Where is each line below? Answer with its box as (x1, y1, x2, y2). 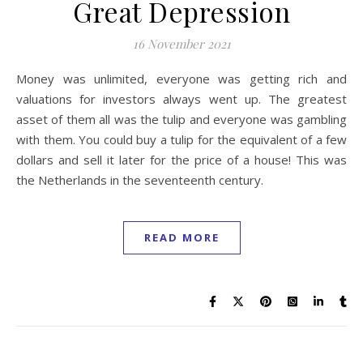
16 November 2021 (132, 35, 231, 52)
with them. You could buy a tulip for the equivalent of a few (16, 130, 347, 147)
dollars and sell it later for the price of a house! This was (16, 151, 347, 168)
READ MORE (143, 229, 220, 245)
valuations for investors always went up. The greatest (16, 90, 347, 107)
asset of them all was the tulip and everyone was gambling (16, 110, 347, 127)
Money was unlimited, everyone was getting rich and (16, 70, 27, 87)
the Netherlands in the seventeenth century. (16, 171, 263, 188)
